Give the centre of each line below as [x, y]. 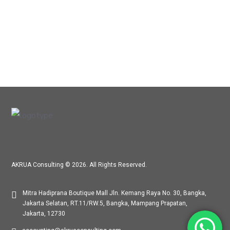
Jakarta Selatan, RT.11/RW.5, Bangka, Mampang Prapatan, [105, 204]
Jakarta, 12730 [44, 214]
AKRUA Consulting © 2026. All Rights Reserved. [79, 165]
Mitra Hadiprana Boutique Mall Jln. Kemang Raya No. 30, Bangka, [115, 193]
